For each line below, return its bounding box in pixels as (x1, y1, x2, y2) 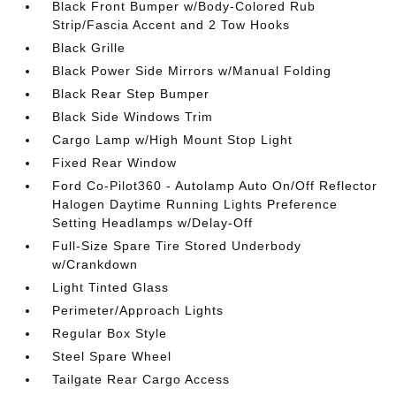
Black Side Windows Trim (52, 110, 214, 125)
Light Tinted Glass (52, 280, 170, 295)
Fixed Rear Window (52, 156, 178, 171)
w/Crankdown (52, 257, 139, 272)
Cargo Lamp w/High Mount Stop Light (52, 133, 293, 148)
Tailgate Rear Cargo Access (52, 372, 231, 387)
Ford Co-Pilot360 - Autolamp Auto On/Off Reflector (52, 179, 378, 194)
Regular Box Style (52, 326, 168, 341)
